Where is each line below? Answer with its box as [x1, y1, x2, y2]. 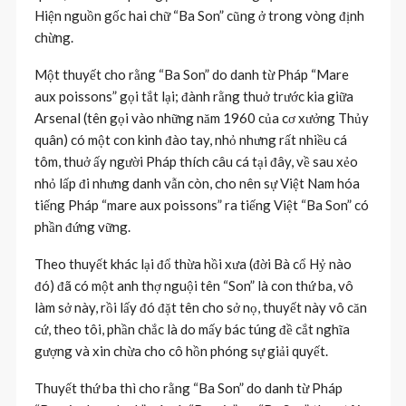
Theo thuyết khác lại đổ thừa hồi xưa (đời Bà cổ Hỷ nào [34, 255, 352, 272]
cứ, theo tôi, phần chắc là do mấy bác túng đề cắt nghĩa [34, 320, 350, 337]
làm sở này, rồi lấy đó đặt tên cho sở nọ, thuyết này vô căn [34, 298, 367, 315]
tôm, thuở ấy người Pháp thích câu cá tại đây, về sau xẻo [34, 152, 358, 169]
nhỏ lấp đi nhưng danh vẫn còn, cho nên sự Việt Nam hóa [34, 174, 360, 191]
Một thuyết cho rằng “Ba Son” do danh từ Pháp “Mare [34, 65, 349, 82]
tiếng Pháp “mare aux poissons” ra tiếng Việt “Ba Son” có [34, 196, 369, 213]
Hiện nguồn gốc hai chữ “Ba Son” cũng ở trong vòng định [34, 6, 364, 24]
